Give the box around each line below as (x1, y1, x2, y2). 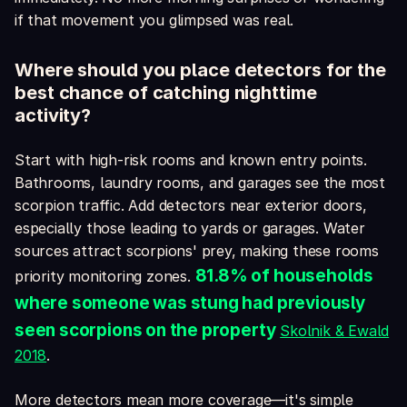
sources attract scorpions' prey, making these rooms (15, 242, 379, 261)
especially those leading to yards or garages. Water (15, 219, 365, 238)
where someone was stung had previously (15, 293, 365, 314)
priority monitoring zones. (15, 267, 195, 286)
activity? (15, 104, 92, 127)
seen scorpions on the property (15, 320, 276, 342)
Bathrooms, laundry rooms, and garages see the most (15, 174, 385, 193)
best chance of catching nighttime (15, 82, 317, 104)
